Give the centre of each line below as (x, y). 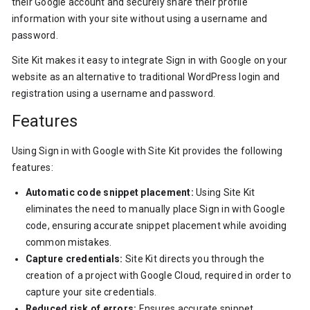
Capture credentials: (74, 259)
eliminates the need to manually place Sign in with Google (155, 209)
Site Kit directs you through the (193, 259)
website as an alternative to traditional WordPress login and (146, 77)
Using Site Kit (224, 192)
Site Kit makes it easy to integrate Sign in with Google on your (149, 60)
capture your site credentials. (91, 292)
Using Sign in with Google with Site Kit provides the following (147, 151)
